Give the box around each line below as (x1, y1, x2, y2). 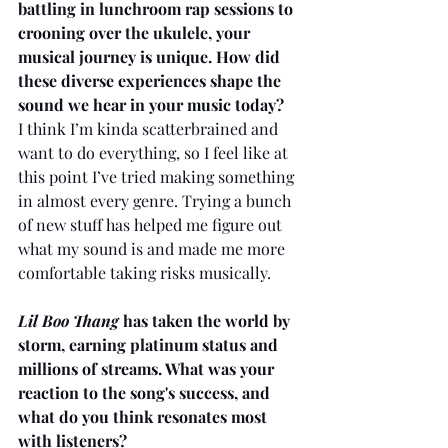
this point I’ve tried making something (18, 165, 298, 187)
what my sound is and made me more (18, 237, 289, 259)
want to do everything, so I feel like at (18, 141, 292, 163)
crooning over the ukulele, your (18, 21, 254, 43)
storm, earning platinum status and (18, 333, 282, 355)
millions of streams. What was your (18, 357, 278, 379)
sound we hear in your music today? (18, 93, 284, 115)
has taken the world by (119, 309, 294, 331)
